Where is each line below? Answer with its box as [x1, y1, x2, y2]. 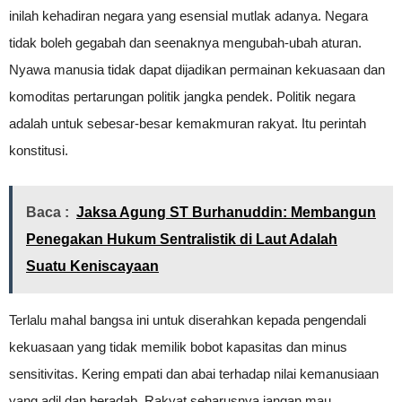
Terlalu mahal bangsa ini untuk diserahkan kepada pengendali [9, 312, 366, 328]
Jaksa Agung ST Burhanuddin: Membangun [76, 205, 376, 220]
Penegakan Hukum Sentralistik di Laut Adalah [26, 232, 337, 247]
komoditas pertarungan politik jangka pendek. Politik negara [9, 89, 355, 104]
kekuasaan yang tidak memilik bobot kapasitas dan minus [9, 339, 347, 354]
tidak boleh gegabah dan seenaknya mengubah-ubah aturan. [9, 35, 362, 50]
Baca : [26, 205, 69, 220]
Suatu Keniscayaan [26, 258, 159, 274]
